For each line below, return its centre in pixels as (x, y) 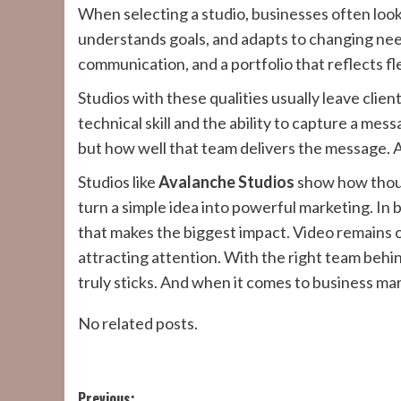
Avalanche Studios (226, 182)
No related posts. (138, 323)
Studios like (118, 182)
